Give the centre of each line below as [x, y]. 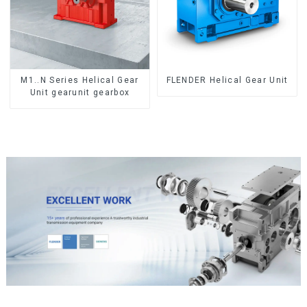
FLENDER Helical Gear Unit [227, 81]
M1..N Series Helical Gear [80, 81]
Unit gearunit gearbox [91, 93]
